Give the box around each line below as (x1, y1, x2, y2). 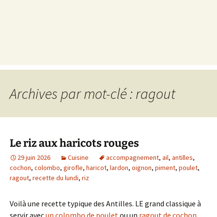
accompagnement (106, 153, 159, 162)
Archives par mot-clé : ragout (10, 84, 175, 103)
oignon (132, 163, 152, 172)
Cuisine (68, 153, 89, 162)
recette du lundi (32, 173, 78, 182)
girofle (63, 163, 83, 172)
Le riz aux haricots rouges (10, 137, 139, 150)
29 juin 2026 (17, 153, 50, 162)
